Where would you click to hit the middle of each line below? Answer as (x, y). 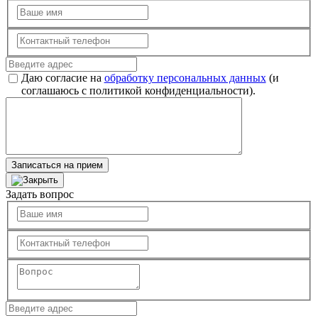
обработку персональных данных (185, 78)
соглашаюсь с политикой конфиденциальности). (138, 91)
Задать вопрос (40, 194)
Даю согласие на (62, 78)
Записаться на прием (57, 165)
